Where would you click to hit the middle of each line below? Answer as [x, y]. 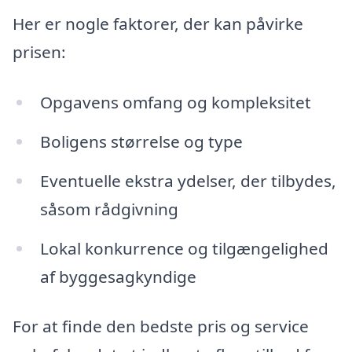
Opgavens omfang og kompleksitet [175, 103]
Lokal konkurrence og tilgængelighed [184, 248]
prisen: [39, 52]
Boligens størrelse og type [141, 141]
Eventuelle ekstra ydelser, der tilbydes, [188, 180]
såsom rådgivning [109, 209]
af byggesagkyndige [118, 276]
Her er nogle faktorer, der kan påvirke [158, 24]
